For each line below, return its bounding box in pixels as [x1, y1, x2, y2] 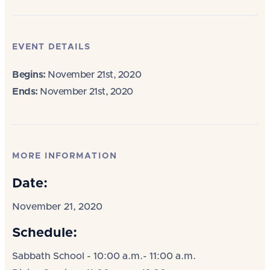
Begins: [12, 70, 46, 80]
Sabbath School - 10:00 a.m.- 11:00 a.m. [12, 251, 196, 261]
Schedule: [12, 227, 77, 240]
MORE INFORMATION [12, 152, 117, 160]
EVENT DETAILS [12, 43, 91, 51]
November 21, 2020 [12, 202, 102, 212]
